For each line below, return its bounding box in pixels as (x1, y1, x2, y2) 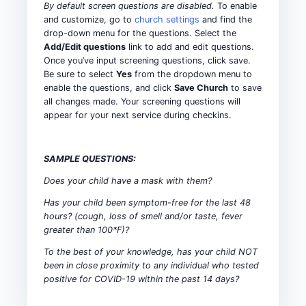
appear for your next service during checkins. (44, 109, 232, 120)
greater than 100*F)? (44, 224, 129, 235)
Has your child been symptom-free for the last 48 (44, 197, 251, 208)
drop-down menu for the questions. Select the (44, 27, 236, 38)
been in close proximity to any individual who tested (44, 260, 259, 270)
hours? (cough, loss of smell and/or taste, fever (44, 210, 242, 221)
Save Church (174, 82, 228, 93)
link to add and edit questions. (126, 41, 254, 52)
